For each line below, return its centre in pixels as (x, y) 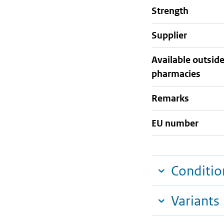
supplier (172, 35)
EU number (175, 123)
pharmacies (176, 74)
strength (173, 10)
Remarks (170, 98)
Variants (195, 201)
